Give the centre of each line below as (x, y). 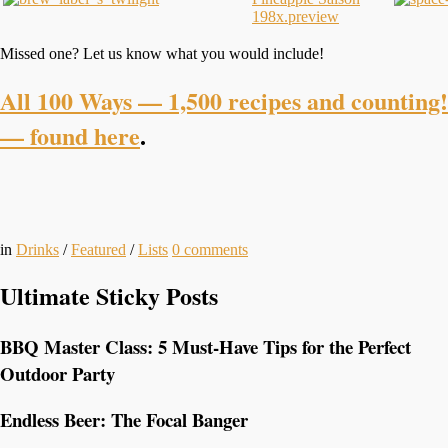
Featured (98, 249)
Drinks (37, 249)
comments (216, 249)
